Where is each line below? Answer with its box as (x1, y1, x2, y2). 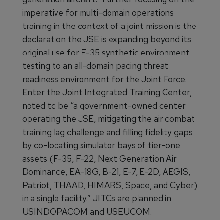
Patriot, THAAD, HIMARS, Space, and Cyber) (22, 179, 197, 191)
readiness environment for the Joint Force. (22, 73, 187, 84)
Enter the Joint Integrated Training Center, (22, 86, 192, 98)
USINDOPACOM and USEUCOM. (22, 206, 152, 217)
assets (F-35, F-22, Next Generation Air (22, 153, 177, 164)
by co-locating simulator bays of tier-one (22, 139, 180, 151)
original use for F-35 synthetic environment (22, 47, 190, 58)
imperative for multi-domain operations (22, 7, 174, 18)
